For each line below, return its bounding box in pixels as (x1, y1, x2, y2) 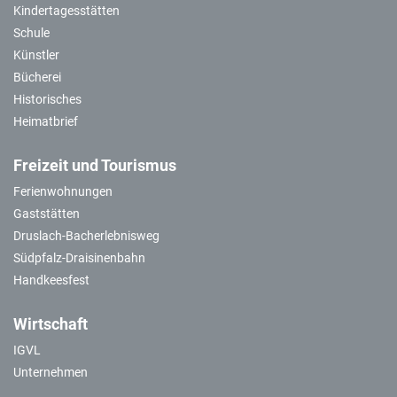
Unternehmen (13, 365, 88, 379)
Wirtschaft (13, 315, 88, 333)
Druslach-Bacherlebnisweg (13, 229, 160, 243)
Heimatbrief (13, 114, 78, 128)
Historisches (13, 92, 82, 106)
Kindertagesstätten (13, 4, 120, 18)
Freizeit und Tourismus (13, 156, 176, 175)
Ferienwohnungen (13, 184, 113, 198)
